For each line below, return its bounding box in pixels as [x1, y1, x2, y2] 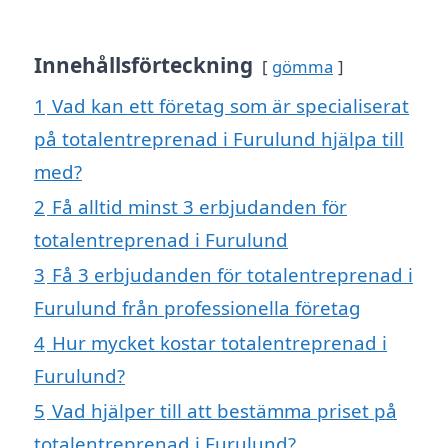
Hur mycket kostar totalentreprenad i [52, 330, 387, 356]
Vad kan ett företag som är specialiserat [52, 93, 409, 119]
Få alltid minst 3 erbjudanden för [52, 194, 347, 220]
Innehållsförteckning [34, 51, 253, 80]
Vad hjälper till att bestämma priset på [52, 398, 397, 424]
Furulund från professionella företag [34, 295, 361, 321]
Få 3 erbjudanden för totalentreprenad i [52, 262, 413, 288]
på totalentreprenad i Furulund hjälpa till [34, 126, 404, 152]
